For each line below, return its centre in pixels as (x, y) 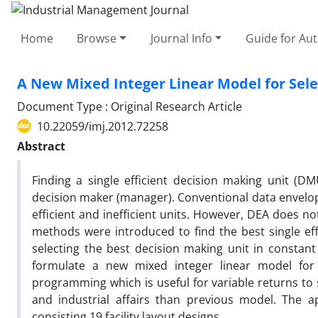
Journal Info (181, 38)
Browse (97, 38)
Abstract (41, 146)
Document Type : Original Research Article (130, 106)
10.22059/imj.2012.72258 (103, 126)
